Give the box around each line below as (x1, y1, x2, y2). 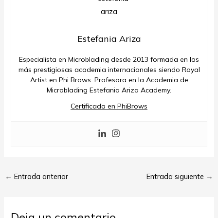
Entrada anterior (12, 171, 68, 181)
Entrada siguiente (146, 171, 206, 181)
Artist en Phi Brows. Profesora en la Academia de (30, 75, 188, 84)
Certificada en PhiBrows (71, 101, 147, 110)
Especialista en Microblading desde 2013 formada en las (19, 54, 199, 64)
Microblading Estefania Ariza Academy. (47, 85, 171, 94)
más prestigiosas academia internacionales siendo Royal (18, 65, 200, 74)
